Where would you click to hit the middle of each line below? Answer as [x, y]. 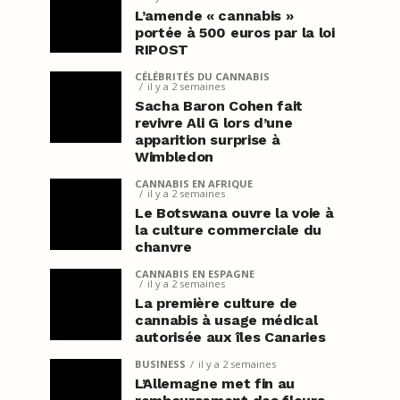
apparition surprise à [208, 140]
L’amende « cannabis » [214, 16]
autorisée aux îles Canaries [230, 337]
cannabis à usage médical [226, 320]
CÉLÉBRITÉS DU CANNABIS [202, 76]
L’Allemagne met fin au [215, 383]
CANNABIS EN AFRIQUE [194, 183]
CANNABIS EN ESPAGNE [195, 274]
